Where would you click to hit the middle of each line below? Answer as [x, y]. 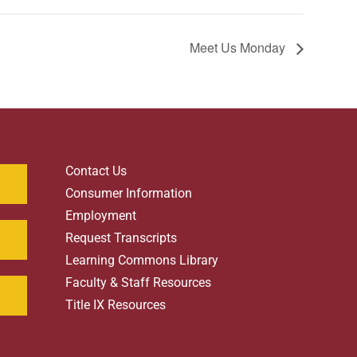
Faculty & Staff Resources [138, 283]
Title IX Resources [116, 305]
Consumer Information [129, 194]
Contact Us [96, 171]
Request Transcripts [121, 238]
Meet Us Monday [239, 48]
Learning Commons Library [142, 261]
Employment [101, 216]
